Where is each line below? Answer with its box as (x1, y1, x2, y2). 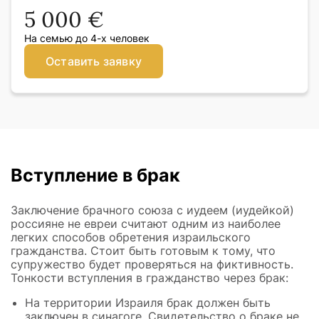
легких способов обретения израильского (11, 229, 251, 244)
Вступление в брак (11, 164, 180, 186)
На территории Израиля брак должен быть (25, 295, 271, 310)
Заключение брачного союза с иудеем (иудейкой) (11, 202, 294, 217)
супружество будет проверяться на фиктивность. (11, 256, 293, 271)
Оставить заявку (46, 53, 142, 68)
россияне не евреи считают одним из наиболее (11, 216, 281, 231)
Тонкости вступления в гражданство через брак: (11, 270, 288, 285)
